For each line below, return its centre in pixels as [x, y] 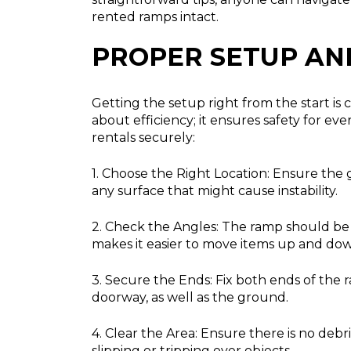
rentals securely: [143, 138]
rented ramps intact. [155, 17]
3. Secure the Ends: [152, 280]
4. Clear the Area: [145, 334]
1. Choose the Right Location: [181, 174]
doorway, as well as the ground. [190, 298]
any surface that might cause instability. [215, 191]
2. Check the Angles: [155, 227]
